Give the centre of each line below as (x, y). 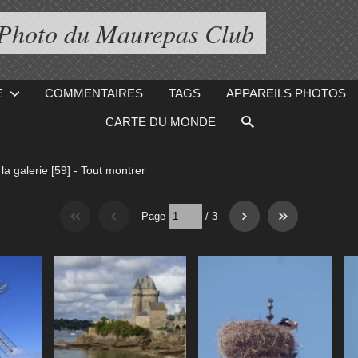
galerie (30, 170)
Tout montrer (113, 170)
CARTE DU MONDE (160, 122)
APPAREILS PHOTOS (286, 93)
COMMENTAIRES (93, 93)
